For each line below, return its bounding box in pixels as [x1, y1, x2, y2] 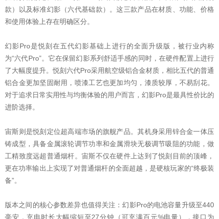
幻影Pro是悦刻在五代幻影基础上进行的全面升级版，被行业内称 [5, 42, 214, 50]
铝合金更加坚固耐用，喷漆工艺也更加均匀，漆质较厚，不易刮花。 [5, 78, 214, 87]
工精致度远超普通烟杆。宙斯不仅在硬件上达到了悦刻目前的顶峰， [5, 152, 214, 160]
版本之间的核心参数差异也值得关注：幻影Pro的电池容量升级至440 [5, 200, 214, 209]
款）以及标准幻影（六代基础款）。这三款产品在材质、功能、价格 [5, 5, 214, 13]
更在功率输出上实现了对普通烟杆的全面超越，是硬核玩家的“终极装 [5, 164, 214, 172]
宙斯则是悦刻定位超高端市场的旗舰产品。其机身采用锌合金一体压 [5, 127, 214, 135]
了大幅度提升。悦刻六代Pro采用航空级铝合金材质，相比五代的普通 [5, 66, 214, 74]
